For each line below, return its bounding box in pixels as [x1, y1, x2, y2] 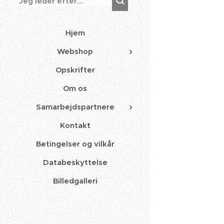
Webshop [57, 46, 93, 56]
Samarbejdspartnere [35, 102, 114, 112]
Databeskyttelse [42, 157, 107, 167]
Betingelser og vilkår [35, 139, 114, 149]
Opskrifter [55, 65, 95, 75]
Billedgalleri [52, 176, 97, 186]
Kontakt [59, 120, 90, 130]
